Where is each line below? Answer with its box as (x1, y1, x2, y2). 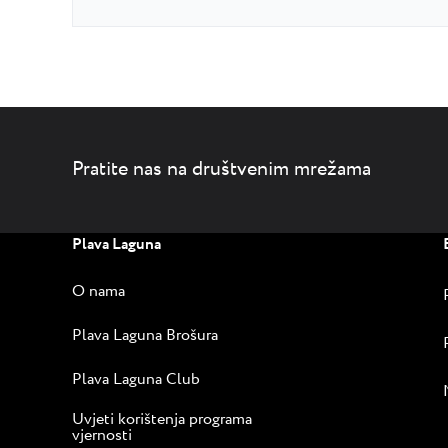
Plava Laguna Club (72, 367, 200, 391)
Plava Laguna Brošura (72, 323, 218, 347)
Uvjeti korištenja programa (72, 407, 252, 431)
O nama (72, 279, 125, 303)
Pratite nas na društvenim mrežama (72, 155, 371, 185)
